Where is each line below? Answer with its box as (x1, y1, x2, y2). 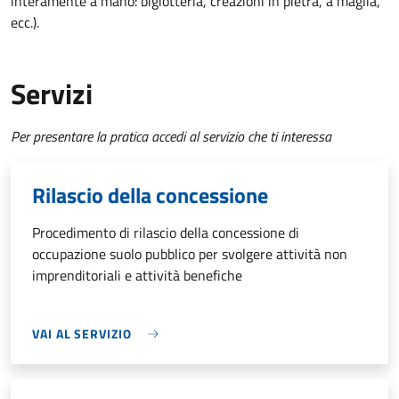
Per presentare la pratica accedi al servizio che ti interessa (11, 126, 331, 148)
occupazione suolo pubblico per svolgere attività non (32, 243, 347, 265)
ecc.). (11, 12, 39, 34)
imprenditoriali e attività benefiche (32, 265, 242, 287)
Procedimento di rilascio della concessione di (32, 222, 299, 244)
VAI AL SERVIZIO (32, 324, 132, 344)
